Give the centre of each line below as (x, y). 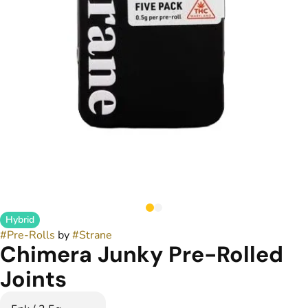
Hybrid (20, 220)
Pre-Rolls (31, 235)
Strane (96, 235)
